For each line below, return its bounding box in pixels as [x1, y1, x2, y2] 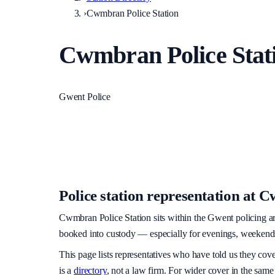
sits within [151, 212, 194, 223]
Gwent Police [59, 91, 110, 103]
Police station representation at [59, 187, 259, 204]
